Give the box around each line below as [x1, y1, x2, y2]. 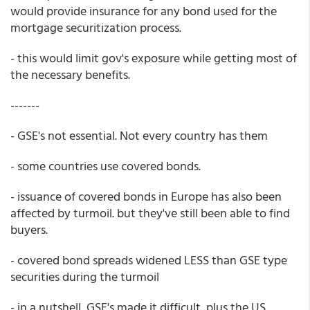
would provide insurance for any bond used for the [10, 1, 277, 20]
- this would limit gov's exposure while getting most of [10, 48, 297, 67]
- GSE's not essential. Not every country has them [10, 126, 268, 145]
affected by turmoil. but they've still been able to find [10, 203, 290, 222]
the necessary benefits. [10, 65, 130, 84]
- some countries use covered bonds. [10, 156, 201, 175]
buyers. [10, 220, 48, 239]
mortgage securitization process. [10, 18, 181, 37]
